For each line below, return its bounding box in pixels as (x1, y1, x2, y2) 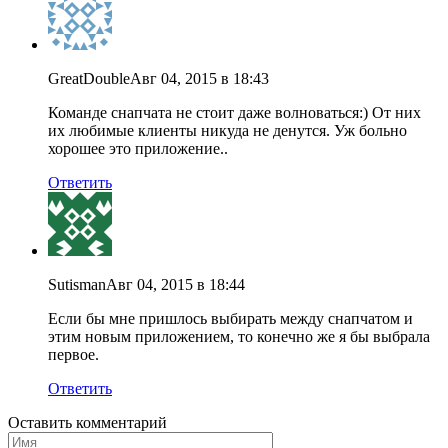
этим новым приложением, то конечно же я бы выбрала (48, 328, 430, 346)
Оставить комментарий (8, 414, 167, 432)
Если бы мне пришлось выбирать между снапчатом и (48, 310, 413, 328)
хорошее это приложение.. (48, 140, 228, 158)
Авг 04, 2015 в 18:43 (130, 70, 269, 88)
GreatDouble (48, 70, 130, 88)
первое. (48, 346, 99, 364)
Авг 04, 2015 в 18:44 (106, 276, 245, 294)
